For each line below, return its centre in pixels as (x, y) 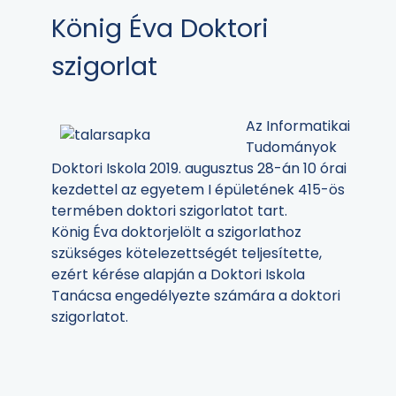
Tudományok (291, 148)
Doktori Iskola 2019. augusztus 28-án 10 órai (199, 169)
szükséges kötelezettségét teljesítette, (187, 254)
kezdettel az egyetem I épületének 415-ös (198, 190)
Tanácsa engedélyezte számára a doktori (196, 296)
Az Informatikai (298, 126)
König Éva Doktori (160, 29)
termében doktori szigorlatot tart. (169, 211)
